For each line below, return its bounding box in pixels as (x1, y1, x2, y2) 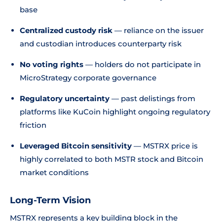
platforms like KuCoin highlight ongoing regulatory (20, 107, 210, 116)
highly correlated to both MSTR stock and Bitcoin (20, 154, 203, 164)
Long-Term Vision (10, 195, 91, 206)
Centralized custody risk (20, 26, 112, 35)
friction (20, 120, 46, 130)
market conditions (20, 168, 89, 177)
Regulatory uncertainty (20, 94, 110, 103)
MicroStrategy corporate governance (20, 73, 156, 82)
